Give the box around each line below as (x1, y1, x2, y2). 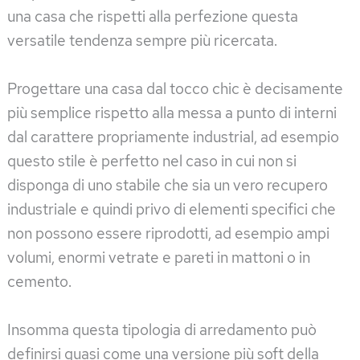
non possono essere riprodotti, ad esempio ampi (7, 223, 329, 243)
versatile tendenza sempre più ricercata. (7, 30, 277, 51)
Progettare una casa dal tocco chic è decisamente (7, 78, 343, 99)
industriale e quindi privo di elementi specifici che (7, 198, 336, 219)
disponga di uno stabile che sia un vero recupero (7, 174, 328, 195)
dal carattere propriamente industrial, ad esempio (7, 126, 339, 147)
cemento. (7, 271, 72, 292)
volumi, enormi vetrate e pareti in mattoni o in (7, 247, 310, 268)
